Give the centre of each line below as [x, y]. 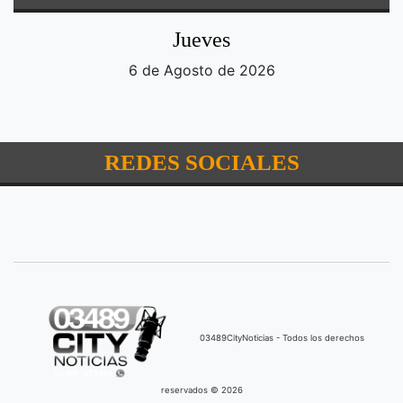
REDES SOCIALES [201, 162]
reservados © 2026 [201, 390]
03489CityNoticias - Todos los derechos [282, 337]
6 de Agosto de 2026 [201, 70]
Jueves [201, 39]
